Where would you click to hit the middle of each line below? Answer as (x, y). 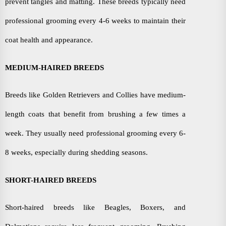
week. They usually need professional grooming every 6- (95, 133)
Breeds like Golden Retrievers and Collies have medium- (95, 95)
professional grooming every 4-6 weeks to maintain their (95, 20)
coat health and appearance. (49, 40)
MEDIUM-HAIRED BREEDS (54, 67)
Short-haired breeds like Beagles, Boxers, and (95, 207)
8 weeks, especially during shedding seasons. (76, 152)
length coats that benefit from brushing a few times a (95, 114)
